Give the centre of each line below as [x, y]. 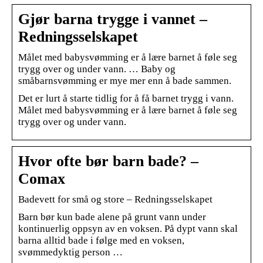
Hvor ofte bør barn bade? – [108, 161]
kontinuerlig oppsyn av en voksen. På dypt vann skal [128, 228]
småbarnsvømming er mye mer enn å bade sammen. [125, 80]
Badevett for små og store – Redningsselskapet [115, 199]
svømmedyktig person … [70, 252]
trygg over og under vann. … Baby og [97, 69]
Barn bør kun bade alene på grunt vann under [112, 217]
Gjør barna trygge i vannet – [113, 19]
